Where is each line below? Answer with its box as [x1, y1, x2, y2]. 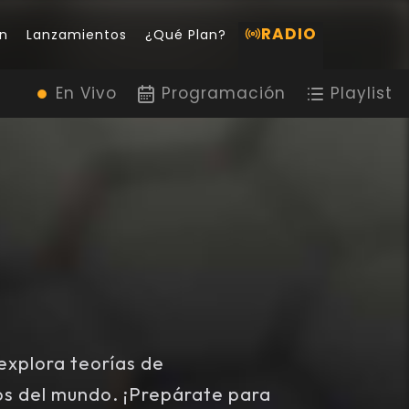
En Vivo [56, 82, 117, 104]
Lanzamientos [26, 25, 127, 44]
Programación [162, 82, 286, 104]
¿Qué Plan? [144, 25, 226, 44]
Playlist [330, 82, 393, 104]
